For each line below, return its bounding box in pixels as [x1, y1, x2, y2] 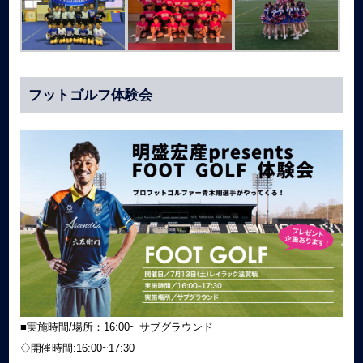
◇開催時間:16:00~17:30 [19, 342, 135, 355]
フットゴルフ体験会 [28, 88, 152, 104]
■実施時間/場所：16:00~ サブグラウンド [19, 321, 213, 334]
